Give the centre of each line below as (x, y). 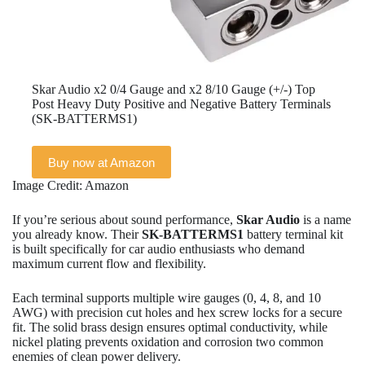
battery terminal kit (293, 235)
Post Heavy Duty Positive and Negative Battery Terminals (181, 104)
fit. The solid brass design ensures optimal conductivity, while (170, 328)
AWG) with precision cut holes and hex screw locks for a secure (177, 313)
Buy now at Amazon (101, 162)
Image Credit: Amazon (70, 186)
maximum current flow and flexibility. (109, 264)
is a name (325, 220)
